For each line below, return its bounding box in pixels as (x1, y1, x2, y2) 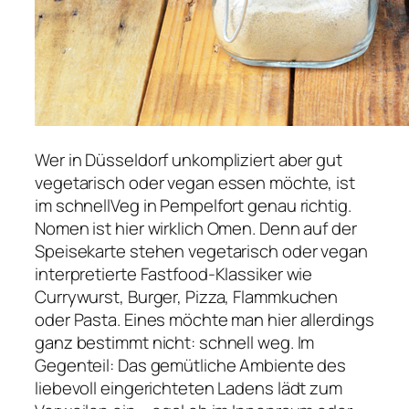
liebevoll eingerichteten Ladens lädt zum (35, 375, 342, 400)
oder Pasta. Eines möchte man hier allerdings (35, 307, 374, 331)
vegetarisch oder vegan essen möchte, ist (35, 170, 355, 194)
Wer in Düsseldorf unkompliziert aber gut (35, 147, 342, 172)
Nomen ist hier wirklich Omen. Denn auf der (35, 215, 357, 240)
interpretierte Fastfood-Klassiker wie (35, 261, 313, 286)
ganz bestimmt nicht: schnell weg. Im (35, 330, 315, 354)
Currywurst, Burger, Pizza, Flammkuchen (35, 284, 339, 309)
